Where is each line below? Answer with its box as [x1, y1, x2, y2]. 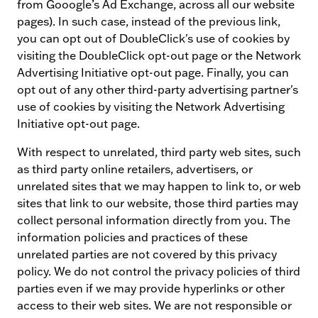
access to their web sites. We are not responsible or [17, 298, 292, 312]
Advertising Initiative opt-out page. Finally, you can [17, 65, 289, 79]
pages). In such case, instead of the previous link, [17, 14, 280, 28]
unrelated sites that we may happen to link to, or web [17, 179, 301, 193]
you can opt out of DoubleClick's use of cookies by [17, 31, 290, 45]
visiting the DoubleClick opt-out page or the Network [17, 48, 301, 62]
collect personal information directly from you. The [17, 213, 290, 227]
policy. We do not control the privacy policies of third [17, 264, 300, 278]
